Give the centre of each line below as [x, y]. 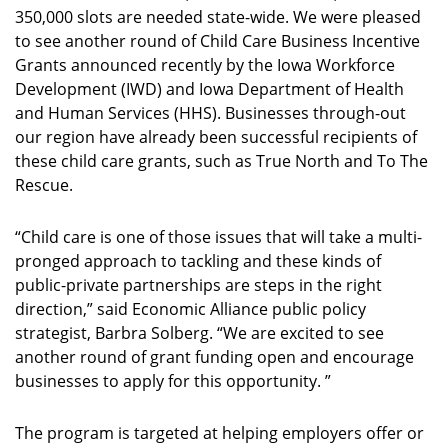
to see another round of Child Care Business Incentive [217, 41]
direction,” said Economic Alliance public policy [190, 309]
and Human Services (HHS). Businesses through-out [210, 113]
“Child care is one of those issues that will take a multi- [218, 237]
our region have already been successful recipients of [216, 137]
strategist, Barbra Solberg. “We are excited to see [199, 333]
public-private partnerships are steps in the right [198, 285]
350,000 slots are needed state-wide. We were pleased [218, 17]
